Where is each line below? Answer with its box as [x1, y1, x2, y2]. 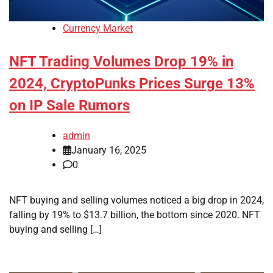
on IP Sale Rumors [9, 97, 130, 115]
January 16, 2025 [71, 144, 146, 157]
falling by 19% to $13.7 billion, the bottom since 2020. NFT [9, 209, 260, 221]
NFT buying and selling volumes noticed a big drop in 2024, [9, 194, 264, 207]
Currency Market [63, 23, 133, 35]
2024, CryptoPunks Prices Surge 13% [9, 75, 255, 93]
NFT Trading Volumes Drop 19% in [9, 53, 233, 71]
